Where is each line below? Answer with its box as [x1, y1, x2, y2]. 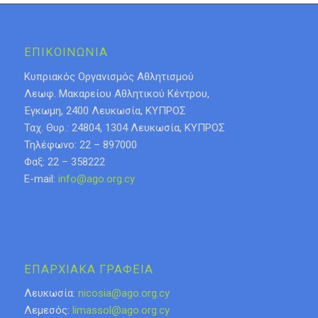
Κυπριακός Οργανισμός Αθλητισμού [23, 70, 194, 83]
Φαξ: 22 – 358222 [23, 155, 105, 168]
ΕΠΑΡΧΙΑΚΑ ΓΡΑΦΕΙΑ [23, 262, 153, 276]
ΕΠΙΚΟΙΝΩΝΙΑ [23, 45, 108, 60]
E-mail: [23, 172, 58, 185]
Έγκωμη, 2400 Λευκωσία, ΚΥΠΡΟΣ [23, 104, 186, 117]
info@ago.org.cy [57, 172, 135, 185]
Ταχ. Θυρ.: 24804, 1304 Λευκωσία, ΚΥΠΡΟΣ [23, 121, 225, 134]
